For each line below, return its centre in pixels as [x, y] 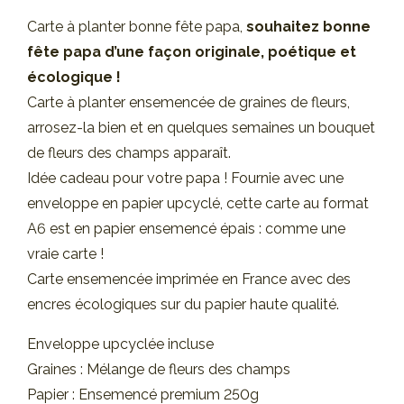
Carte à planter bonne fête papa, [137, 27]
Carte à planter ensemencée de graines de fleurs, [188, 102]
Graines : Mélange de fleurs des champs [159, 369]
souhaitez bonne [308, 27]
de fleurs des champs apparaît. [129, 153]
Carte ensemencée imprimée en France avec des [189, 279]
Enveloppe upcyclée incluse [120, 344]
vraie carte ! [65, 254]
